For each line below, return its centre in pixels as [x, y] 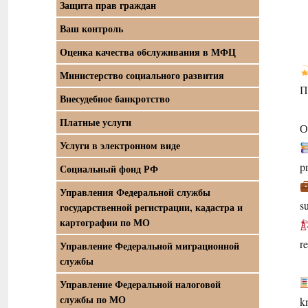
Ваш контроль [91, 29]
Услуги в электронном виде [120, 145]
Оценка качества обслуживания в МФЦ [148, 52]
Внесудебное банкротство [115, 99]
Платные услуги [96, 122]
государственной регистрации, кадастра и [151, 207]
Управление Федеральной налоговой [140, 284]
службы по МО [93, 299]
